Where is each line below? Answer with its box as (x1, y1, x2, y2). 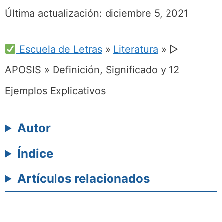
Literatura (113, 43, 158, 55)
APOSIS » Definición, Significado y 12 (5, 64, 179, 76)
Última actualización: (5, 7, 105, 19)
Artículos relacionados (17, 171, 150, 186)
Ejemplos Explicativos (5, 85, 106, 97)
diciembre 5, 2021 (105, 7, 188, 19)
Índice (17, 146, 54, 161)
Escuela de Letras (16, 43, 102, 55)
